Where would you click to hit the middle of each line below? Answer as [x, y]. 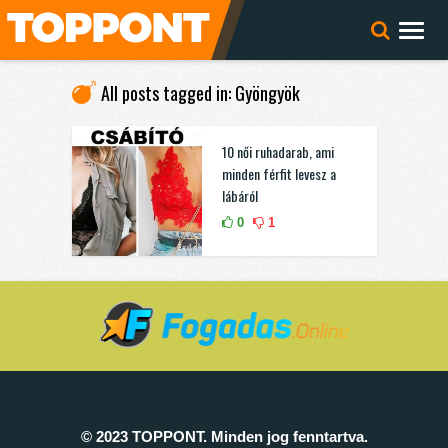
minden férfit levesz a [278, 173]
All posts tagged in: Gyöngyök [200, 93]
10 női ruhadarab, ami [277, 151]
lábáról [239, 195]
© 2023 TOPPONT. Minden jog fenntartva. [224, 436]
